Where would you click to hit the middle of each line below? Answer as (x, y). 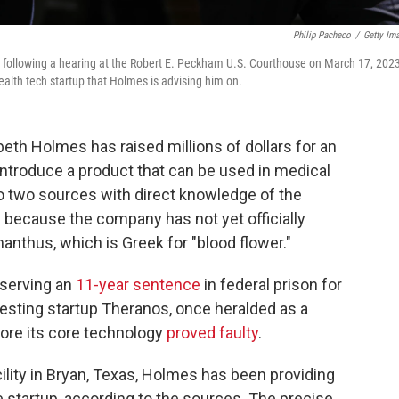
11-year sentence (138, 285)
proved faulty (212, 333)
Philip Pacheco (322, 35)
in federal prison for (271, 285)
